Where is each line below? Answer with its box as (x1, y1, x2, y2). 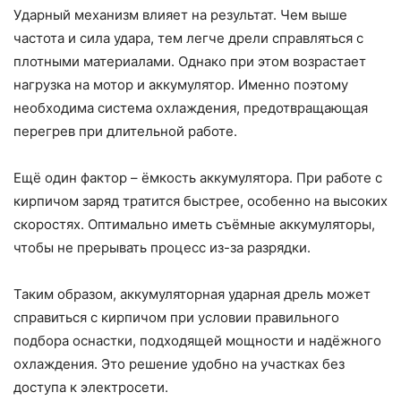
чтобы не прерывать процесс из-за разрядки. (13, 239, 311, 257)
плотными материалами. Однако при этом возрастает (13, 53, 366, 71)
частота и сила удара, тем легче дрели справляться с (13, 30, 363, 47)
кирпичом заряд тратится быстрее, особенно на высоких (13, 192, 388, 210)
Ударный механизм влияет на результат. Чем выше (13, 6, 347, 24)
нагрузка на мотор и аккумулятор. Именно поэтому (13, 76, 348, 94)
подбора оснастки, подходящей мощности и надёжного (13, 332, 381, 350)
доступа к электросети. (13, 379, 168, 397)
